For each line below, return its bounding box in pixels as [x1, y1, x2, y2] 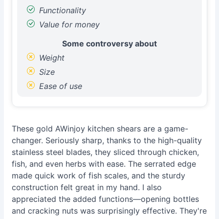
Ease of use [37, 81, 82, 91]
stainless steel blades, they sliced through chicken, [12, 147, 199, 157]
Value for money [37, 20, 100, 29]
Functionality [37, 5, 86, 15]
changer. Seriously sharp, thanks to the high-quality [12, 135, 202, 145]
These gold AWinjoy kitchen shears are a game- [12, 124, 188, 133]
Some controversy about [62, 39, 157, 48]
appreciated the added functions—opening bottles [12, 194, 199, 204]
